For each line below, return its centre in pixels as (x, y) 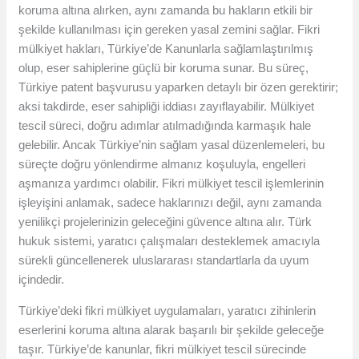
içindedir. (42, 280)
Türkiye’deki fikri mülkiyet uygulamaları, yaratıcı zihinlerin (167, 311)
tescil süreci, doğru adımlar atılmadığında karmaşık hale (165, 126)
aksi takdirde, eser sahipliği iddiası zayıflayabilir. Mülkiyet (167, 107)
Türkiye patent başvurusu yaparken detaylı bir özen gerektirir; (179, 87)
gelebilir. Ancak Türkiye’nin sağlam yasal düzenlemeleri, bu (172, 145)
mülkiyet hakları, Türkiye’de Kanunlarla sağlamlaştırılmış (166, 49)
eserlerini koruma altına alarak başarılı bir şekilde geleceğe (171, 330)
